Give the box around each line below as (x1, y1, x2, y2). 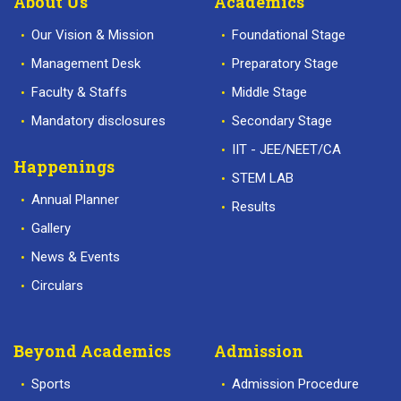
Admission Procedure (232, 376, 359, 393)
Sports (31, 376, 71, 393)
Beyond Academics (13, 340, 171, 363)
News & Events (31, 249, 120, 266)
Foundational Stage (232, 27, 346, 44)
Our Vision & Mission (31, 27, 154, 44)
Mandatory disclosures (31, 113, 166, 130)
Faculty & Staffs (31, 84, 127, 101)
